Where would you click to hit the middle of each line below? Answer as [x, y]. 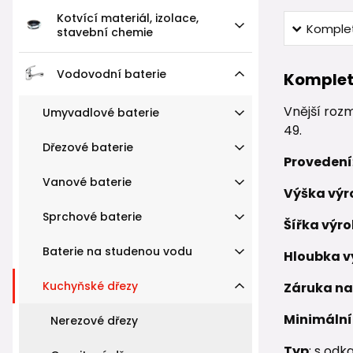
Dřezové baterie [88, 147]
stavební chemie [105, 32]
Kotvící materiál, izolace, [128, 18]
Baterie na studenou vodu [117, 251]
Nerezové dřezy [94, 320]
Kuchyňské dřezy [90, 286]
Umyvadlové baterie [101, 112]
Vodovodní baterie [111, 74]
